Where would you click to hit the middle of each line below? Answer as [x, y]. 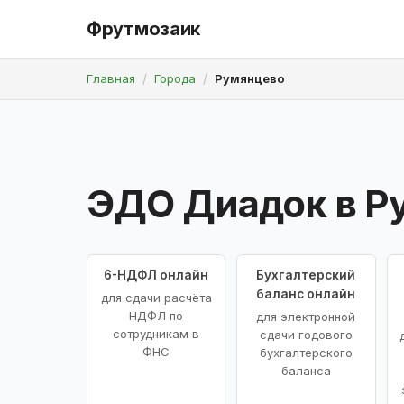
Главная [111, 78]
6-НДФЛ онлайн [156, 275]
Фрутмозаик [143, 29]
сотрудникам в [156, 333]
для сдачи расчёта [156, 297]
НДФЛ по [156, 315]
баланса [306, 370]
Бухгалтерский [306, 275]
